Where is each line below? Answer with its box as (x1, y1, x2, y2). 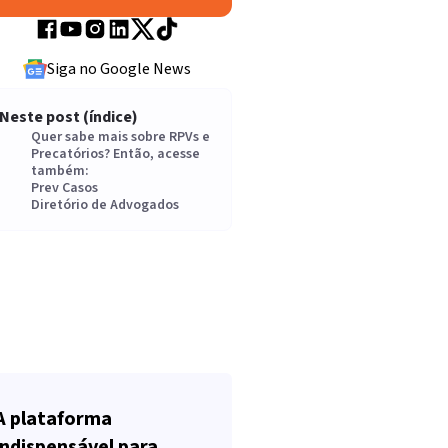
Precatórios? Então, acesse (31, 144, 200, 164)
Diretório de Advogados (31, 195, 179, 215)
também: (31, 161, 89, 181)
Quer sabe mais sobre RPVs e (31, 127, 210, 147)
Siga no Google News (47, 58, 191, 80)
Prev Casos (31, 178, 98, 198)
